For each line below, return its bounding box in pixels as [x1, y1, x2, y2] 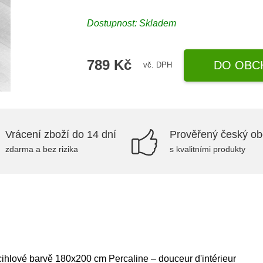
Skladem [139, 18, 177, 28]
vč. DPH [143, 60, 173, 69]
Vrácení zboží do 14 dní [5, 129, 116, 140]
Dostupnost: [87, 18, 140, 28]
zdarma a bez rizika [5, 144, 78, 154]
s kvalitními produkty [170, 144, 245, 154]
